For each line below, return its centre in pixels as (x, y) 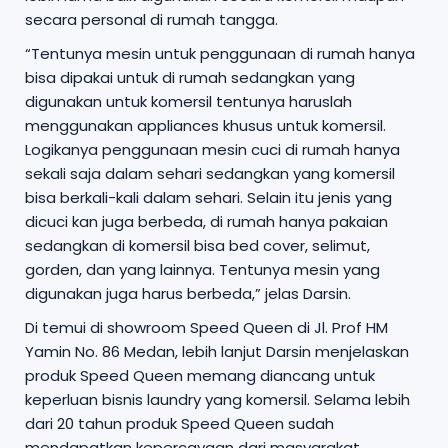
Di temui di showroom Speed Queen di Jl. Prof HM (206, 327)
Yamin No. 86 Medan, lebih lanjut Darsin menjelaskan (217, 351)
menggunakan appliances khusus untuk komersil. (205, 125)
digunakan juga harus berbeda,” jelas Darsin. (188, 293)
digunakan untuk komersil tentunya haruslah (188, 101)
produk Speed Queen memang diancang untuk (200, 375)
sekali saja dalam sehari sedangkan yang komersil (210, 173)
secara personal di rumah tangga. (151, 19)
